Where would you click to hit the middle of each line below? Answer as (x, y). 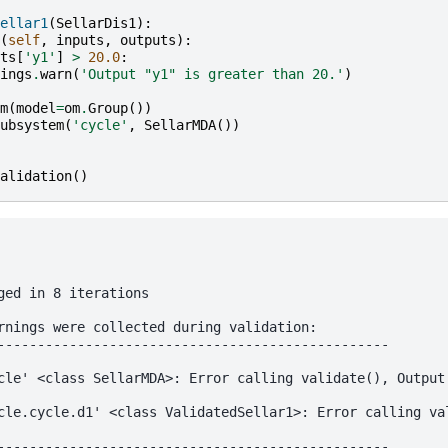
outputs (147, 39)
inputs (79, 39)
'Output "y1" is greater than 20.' (211, 73)
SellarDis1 (95, 22)
